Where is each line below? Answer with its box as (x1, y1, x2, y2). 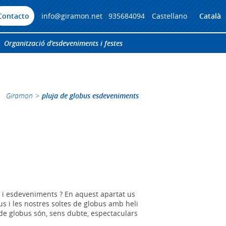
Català (199, 11, 221, 21)
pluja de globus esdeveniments (42, 91, 139, 100)
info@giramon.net (41, 11, 102, 21)
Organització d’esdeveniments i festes (4, 38, 123, 48)
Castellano (151, 11, 187, 21)
